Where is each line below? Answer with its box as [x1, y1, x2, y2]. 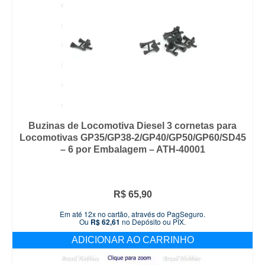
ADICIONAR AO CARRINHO [71, 235, 194, 245]
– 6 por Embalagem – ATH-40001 [60, 144, 205, 155]
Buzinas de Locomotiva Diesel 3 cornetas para [28, 121, 237, 131]
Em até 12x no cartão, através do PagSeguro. [60, 209, 205, 219]
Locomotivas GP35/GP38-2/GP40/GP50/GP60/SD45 [19, 132, 246, 143]
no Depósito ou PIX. [120, 216, 186, 227]
